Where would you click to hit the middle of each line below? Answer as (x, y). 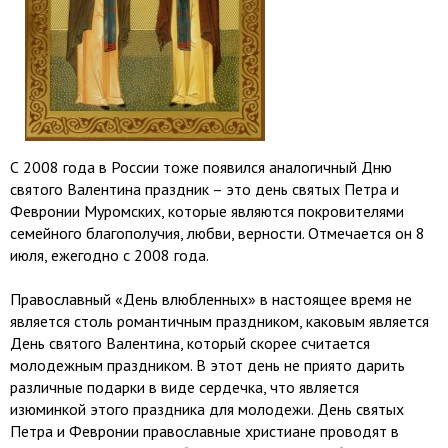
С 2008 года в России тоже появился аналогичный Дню (201, 167)
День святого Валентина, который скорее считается (190, 343)
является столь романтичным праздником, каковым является (219, 321)
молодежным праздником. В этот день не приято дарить (207, 365)
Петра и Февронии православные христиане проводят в (204, 431)
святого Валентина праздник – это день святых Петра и (204, 189)
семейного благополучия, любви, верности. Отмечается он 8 (217, 233)
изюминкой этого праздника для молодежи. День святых (207, 409)
